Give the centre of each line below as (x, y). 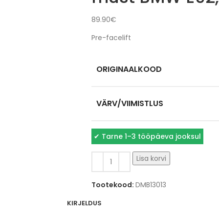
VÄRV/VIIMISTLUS (130, 103)
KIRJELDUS (84, 203)
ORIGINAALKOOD (129, 69)
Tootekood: (113, 185)
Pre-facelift (111, 38)
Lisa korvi (151, 158)
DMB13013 (151, 185)
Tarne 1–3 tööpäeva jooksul (150, 136)
